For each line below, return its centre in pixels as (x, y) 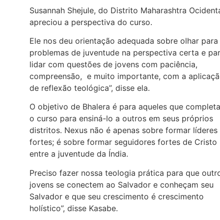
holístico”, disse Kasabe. (74, 208)
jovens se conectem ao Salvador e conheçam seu (122, 184)
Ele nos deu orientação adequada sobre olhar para (124, 41)
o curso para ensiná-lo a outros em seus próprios (121, 119)
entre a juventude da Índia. (79, 154)
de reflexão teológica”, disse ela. (90, 88)
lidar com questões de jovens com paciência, (113, 65)
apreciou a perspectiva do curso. (91, 22)
